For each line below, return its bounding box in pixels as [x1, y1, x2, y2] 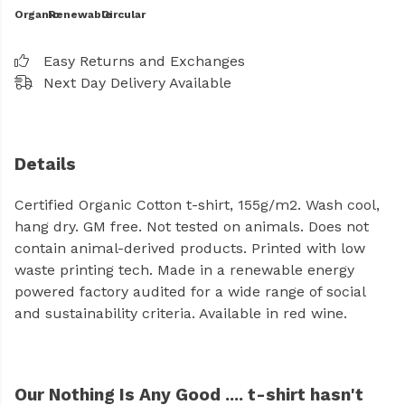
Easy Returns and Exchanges [43, 52, 245, 70]
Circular [100, 8, 146, 21]
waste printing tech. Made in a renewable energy [14, 261, 354, 279]
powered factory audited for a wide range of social [14, 283, 365, 301]
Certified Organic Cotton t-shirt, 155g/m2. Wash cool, [14, 196, 380, 214]
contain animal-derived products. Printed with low [14, 240, 365, 258]
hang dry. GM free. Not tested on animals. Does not [14, 218, 369, 236]
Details [14, 154, 76, 174]
